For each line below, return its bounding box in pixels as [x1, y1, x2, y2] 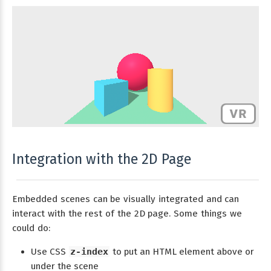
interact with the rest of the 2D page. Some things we [12, 207, 242, 219]
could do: [12, 222, 50, 233]
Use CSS [30, 246, 68, 257]
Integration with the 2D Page [12, 151, 191, 168]
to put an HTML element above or [109, 246, 254, 257]
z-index [70, 246, 108, 257]
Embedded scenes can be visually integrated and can [12, 193, 240, 204]
